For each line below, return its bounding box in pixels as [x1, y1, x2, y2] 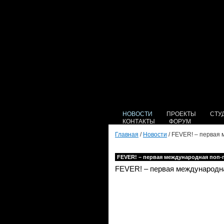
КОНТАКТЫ [122, 118, 155, 125]
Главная [115, 131, 138, 138]
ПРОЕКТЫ [166, 110, 196, 117]
